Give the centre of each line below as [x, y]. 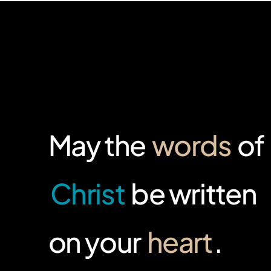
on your [96, 242]
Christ [87, 193]
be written [192, 193]
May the [99, 145]
